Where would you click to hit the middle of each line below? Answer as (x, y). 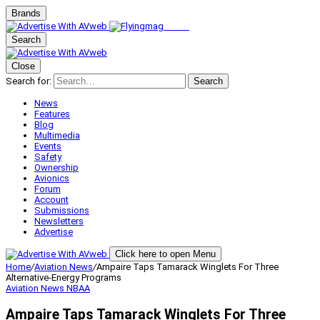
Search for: (29, 81)
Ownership (56, 167)
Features (52, 114)
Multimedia (57, 135)
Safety (48, 157)
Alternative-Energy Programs (64, 277)
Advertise (54, 232)
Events (48, 146)
